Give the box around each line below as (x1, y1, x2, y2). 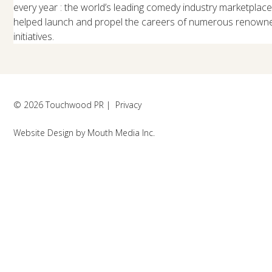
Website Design (13, 126, 74, 138)
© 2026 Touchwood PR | (13, 98, 116, 110)
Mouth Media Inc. (87, 126, 155, 138)
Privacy (115, 98, 142, 110)
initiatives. (13, 29, 55, 43)
